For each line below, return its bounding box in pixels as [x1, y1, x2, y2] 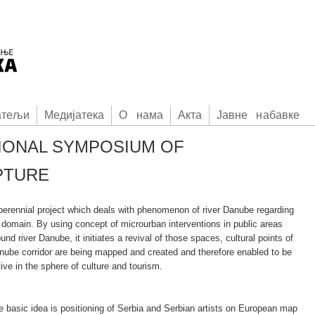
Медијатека [44, 109, 105, 121]
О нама [119, 109, 163, 121]
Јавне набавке [216, 109, 300, 121]
